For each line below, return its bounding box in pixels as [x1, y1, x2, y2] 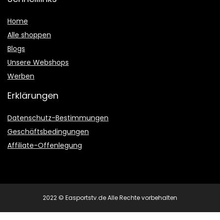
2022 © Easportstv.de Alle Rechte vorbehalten [43, 193, 177, 202]
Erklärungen [7, 89, 58, 102]
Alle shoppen [7, 30, 51, 40]
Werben [7, 71, 34, 82]
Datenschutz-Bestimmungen [7, 113, 109, 123]
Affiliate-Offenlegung [7, 140, 82, 151]
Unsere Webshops [7, 57, 69, 68]
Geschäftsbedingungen [7, 127, 89, 137]
